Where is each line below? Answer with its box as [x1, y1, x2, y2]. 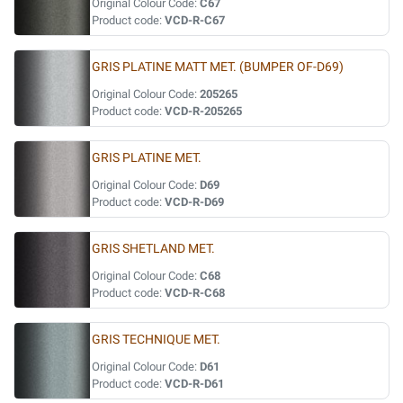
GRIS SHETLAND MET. [92, 241, 215, 256]
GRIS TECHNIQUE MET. [92, 332, 220, 347]
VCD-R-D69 [165, 195, 224, 209]
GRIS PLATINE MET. [92, 150, 201, 166]
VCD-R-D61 [165, 377, 224, 390]
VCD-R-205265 [165, 104, 242, 118]
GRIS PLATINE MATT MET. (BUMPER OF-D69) [92, 59, 344, 75]
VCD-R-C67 [165, 13, 225, 27]
